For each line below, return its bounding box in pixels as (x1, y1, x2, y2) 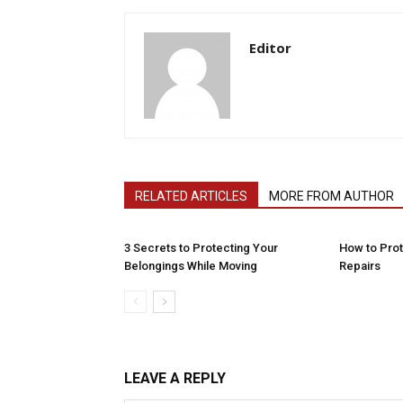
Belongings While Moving (124, 259, 257, 273)
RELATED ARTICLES (135, 189, 247, 203)
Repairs (339, 259, 381, 273)
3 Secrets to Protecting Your (124, 241, 278, 255)
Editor (249, 39, 291, 57)
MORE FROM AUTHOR (269, 189, 394, 203)
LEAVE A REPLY (124, 370, 226, 387)
